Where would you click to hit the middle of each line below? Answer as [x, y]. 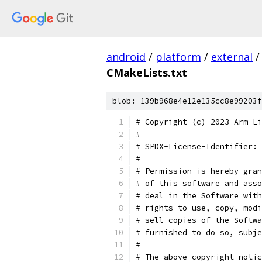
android [126, 57]
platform [178, 57]
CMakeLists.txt [147, 73]
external [232, 57]
